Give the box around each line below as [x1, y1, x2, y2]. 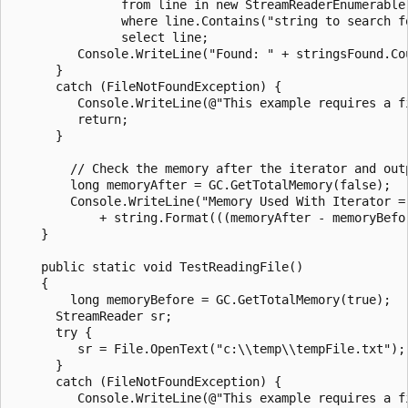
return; [12, 111, 128, 127]
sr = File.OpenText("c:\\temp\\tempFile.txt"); [12, 341, 405, 356]
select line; [12, 29, 209, 45]
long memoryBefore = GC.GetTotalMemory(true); [12, 291, 391, 307]
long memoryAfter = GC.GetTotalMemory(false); [12, 177, 391, 192]
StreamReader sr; [12, 308, 172, 323]
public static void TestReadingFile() [12, 259, 303, 274]
